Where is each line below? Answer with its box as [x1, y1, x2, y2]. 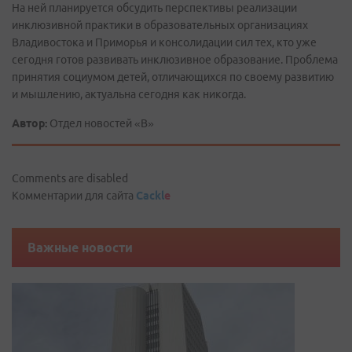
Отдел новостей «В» [47, 117, 154, 130]
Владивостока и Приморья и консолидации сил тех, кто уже [12, 36, 317, 49]
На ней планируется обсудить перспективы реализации [12, 2, 297, 14]
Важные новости [27, 240, 133, 255]
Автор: [12, 117, 47, 130]
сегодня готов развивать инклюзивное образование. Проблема [12, 53, 338, 66]
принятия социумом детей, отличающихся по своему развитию [12, 71, 334, 83]
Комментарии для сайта [12, 189, 136, 202]
